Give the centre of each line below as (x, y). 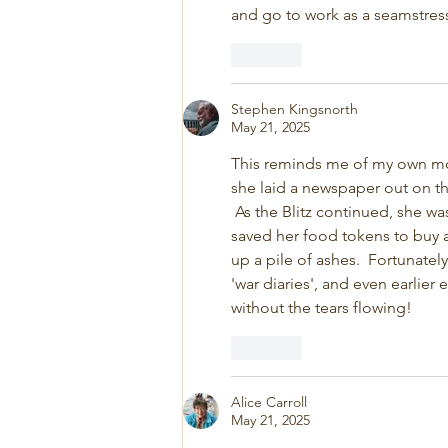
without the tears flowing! (321, 307)
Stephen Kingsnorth (294, 109)
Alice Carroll (269, 402)
